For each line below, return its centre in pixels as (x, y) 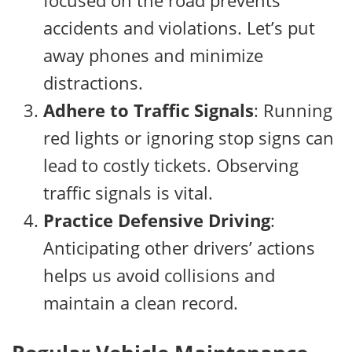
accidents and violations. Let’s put (179, 28)
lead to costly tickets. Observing (171, 165)
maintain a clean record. (141, 303)
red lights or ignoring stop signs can (189, 138)
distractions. (93, 83)
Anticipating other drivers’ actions (179, 248)
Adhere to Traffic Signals (148, 110)
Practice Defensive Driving (157, 220)
